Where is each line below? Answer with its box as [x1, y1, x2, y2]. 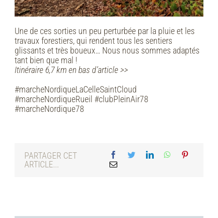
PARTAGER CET [24, 150, 77, 161]
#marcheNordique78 [15, 104, 84, 114]
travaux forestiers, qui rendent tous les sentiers [15, 36, 172, 46]
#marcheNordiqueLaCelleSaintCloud [15, 84, 137, 95]
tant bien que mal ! [15, 55, 77, 66]
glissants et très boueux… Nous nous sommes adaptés [15, 45, 200, 56]
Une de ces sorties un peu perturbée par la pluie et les [15, 26, 195, 36]
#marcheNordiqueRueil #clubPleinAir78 [15, 94, 148, 105]
